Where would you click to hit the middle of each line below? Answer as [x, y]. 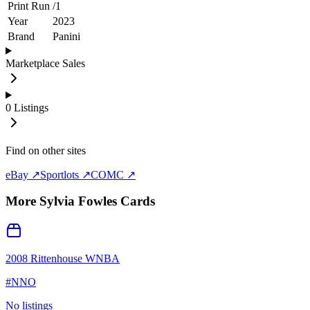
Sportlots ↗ [65, 174]
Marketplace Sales [45, 63]
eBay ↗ [23, 174]
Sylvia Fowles [78, 201]
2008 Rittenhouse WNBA [63, 259]
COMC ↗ [113, 174]
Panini [66, 36]
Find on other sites [46, 150]
